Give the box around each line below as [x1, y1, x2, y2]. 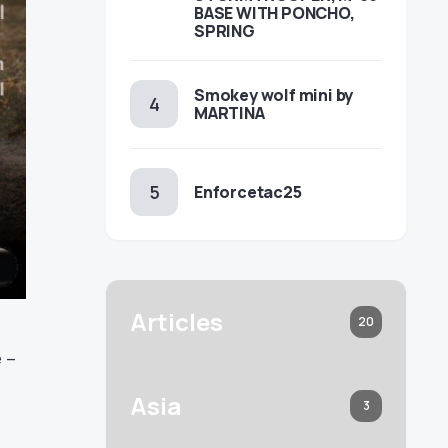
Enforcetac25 [194, 181, 302, 203]
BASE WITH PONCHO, [194, 2, 355, 24]
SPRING [194, 20, 255, 42]
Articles [130, 305, 223, 338]
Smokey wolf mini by [194, 84, 354, 106]
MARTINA [194, 102, 265, 124]
